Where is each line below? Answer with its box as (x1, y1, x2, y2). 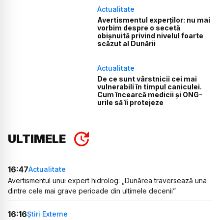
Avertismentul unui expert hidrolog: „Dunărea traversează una (8, 176, 207, 185)
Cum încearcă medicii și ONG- (97, 90, 203, 99)
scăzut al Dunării (97, 39, 156, 48)
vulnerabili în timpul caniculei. (97, 82, 202, 91)
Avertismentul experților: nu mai (97, 16, 211, 24)
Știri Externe (27, 210, 68, 219)
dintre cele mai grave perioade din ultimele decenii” (8, 186, 176, 195)
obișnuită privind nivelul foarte (97, 31, 204, 40)
